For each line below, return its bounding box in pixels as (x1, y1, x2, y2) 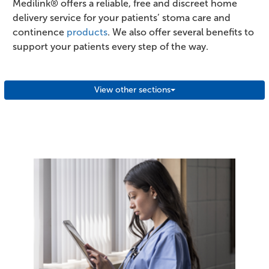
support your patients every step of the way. (13, 41, 208, 52)
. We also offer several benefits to (107, 26, 254, 37)
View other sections (94, 85, 171, 94)
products (67, 26, 107, 37)
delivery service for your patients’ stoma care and (13, 12, 231, 23)
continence (13, 26, 67, 37)
